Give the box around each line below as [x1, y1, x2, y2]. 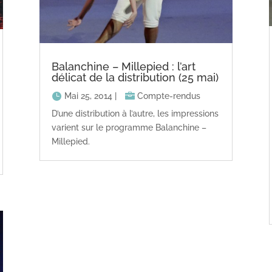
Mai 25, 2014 [64, 90, 112, 101]
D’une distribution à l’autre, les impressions [51, 109, 219, 119]
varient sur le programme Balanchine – [51, 123, 206, 133]
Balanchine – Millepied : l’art [51, 59, 195, 73]
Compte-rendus [137, 90, 200, 101]
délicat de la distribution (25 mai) [51, 70, 219, 84]
